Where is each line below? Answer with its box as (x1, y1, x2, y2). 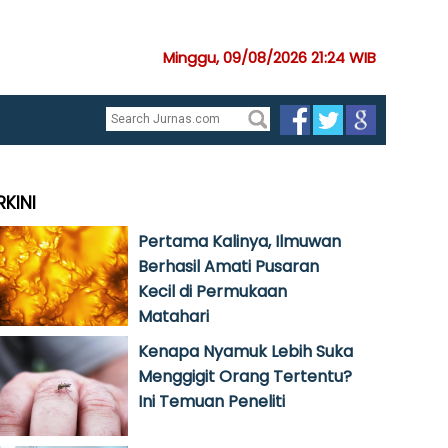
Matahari (138, 305, 209, 328)
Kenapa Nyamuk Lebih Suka (138, 340, 353, 363)
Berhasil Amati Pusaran (138, 255, 319, 278)
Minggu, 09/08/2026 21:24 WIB (163, 47, 376, 68)
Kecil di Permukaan (138, 280, 287, 303)
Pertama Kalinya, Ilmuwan (138, 230, 341, 253)
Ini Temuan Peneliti (138, 390, 285, 413)
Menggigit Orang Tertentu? (138, 365, 352, 388)
